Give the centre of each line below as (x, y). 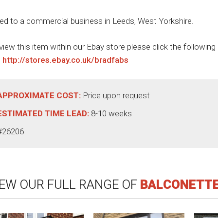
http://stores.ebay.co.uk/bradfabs (65, 60)
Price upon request (116, 95)
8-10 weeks (111, 113)
